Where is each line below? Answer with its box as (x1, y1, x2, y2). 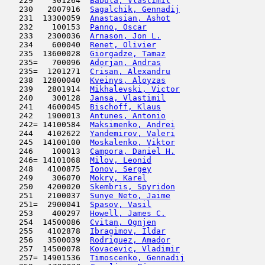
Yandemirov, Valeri (90, 129, 175, 138)
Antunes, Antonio (90, 111, 166, 120)
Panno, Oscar (90, 22, 147, 31)
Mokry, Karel (90, 173, 147, 182)
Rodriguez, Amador (90, 235, 170, 244)
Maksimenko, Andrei (90, 120, 175, 129)
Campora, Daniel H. (90, 147, 175, 156)
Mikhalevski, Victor (90, 85, 180, 93)
